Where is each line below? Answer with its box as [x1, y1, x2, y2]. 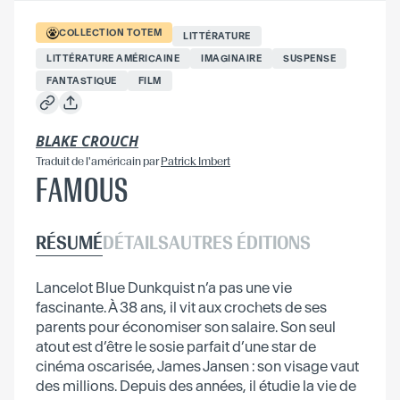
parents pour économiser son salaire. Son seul [36, 317, 336, 336]
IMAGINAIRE [201, 52, 262, 64]
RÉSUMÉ [36, 230, 103, 254]
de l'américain [71, 154, 141, 168]
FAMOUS [36, 169, 129, 211]
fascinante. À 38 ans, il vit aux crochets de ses [36, 297, 327, 316]
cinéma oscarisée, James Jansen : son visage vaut [36, 356, 359, 375]
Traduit [36, 154, 71, 168]
